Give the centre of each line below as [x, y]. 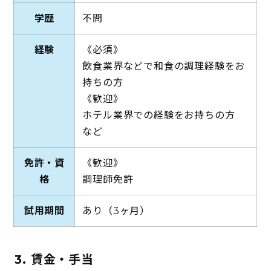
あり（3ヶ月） [116, 211]
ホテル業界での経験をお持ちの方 [164, 115]
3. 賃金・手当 [54, 259]
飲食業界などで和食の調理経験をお [164, 66]
